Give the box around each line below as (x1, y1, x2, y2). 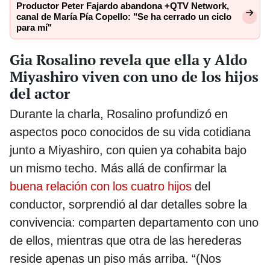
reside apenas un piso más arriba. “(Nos (10, 251, 221, 266)
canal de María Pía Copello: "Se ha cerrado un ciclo (16, 11, 231, 23)
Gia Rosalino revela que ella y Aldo (10, 49, 247, 69)
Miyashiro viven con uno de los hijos (10, 66, 259, 86)
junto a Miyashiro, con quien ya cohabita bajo (10, 142, 246, 157)
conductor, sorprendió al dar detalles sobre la (10, 196, 247, 212)
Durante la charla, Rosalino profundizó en (10, 106, 228, 121)
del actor (10, 83, 70, 103)
